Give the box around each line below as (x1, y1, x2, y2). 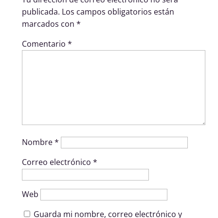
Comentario (21, 38, 68, 49)
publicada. (21, 6, 60, 17)
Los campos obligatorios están (61, 6, 174, 17)
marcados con (21, 18, 76, 29)
